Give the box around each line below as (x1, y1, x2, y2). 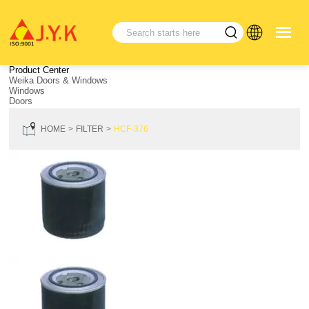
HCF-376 (114, 123, 149, 134)
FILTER (76, 123, 104, 134)
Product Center (9, 65, 70, 76)
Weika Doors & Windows (9, 75, 108, 86)
